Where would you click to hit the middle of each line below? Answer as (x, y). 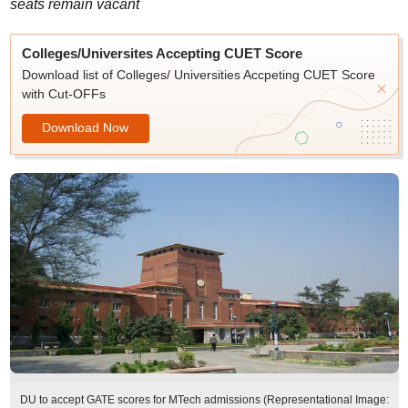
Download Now (85, 127)
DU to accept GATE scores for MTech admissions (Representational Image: (204, 400)
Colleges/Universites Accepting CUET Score (162, 53)
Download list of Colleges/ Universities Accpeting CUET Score (198, 75)
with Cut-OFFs (63, 94)
